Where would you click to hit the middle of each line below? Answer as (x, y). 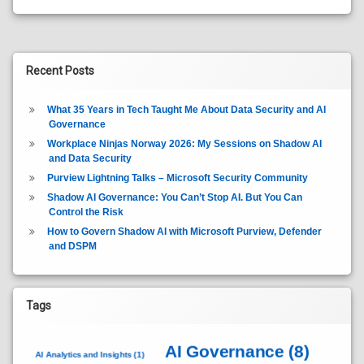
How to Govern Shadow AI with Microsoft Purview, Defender (184, 231)
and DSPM (72, 246)
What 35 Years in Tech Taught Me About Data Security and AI (186, 110)
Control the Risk (86, 212)
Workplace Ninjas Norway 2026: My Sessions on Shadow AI (184, 143)
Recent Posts (60, 71)
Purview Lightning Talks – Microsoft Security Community (177, 178)
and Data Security (90, 158)
